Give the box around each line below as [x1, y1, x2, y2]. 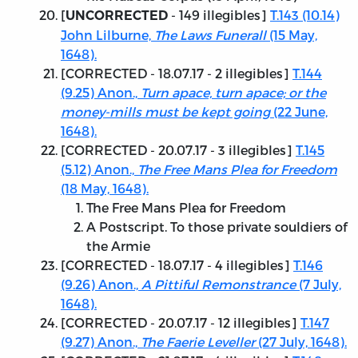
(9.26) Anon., [61, 276, 141, 292]
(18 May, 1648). [61, 181, 149, 197]
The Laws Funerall [154, 27, 266, 43]
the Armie [86, 238, 150, 254]
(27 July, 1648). [255, 334, 347, 350]
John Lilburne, [61, 27, 154, 43]
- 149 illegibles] [168, 7, 270, 23]
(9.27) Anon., [61, 334, 141, 350]
